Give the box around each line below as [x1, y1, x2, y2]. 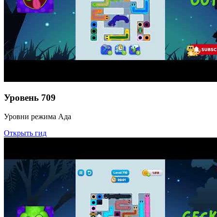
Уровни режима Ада [4, 112, 71, 121]
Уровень [4, 93, 39, 103]
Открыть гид [4, 128, 46, 137]
